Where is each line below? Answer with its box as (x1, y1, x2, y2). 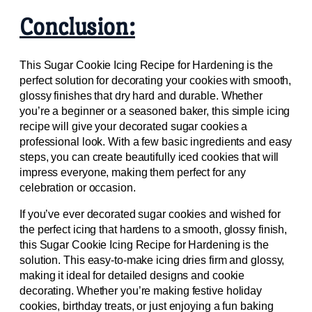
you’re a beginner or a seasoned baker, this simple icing (19, 105, 290, 118)
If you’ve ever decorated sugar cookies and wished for (19, 208, 281, 221)
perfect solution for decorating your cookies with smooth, (19, 75, 292, 87)
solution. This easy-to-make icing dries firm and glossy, (19, 254, 285, 267)
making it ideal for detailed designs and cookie (19, 270, 245, 282)
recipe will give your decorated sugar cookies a (19, 120, 248, 133)
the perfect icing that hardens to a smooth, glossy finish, (19, 224, 288, 236)
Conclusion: (19, 13, 135, 40)
